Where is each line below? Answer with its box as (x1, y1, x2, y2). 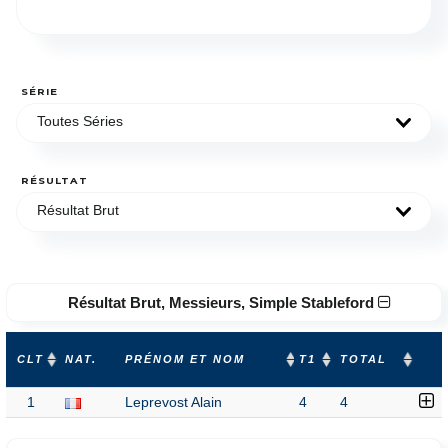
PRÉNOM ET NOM (125, 353, 245, 365)
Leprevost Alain (125, 395, 222, 410)
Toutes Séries (37, 114, 123, 129)
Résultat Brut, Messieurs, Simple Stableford (67, 294, 378, 311)
